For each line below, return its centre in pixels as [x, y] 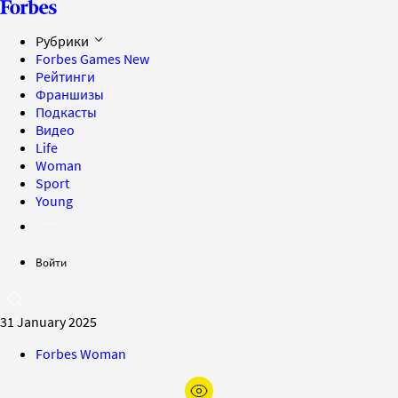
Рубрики [64, 41]
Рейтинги [65, 76]
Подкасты [66, 112]
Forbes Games [80, 59]
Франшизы [70, 94]
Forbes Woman [81, 354]
